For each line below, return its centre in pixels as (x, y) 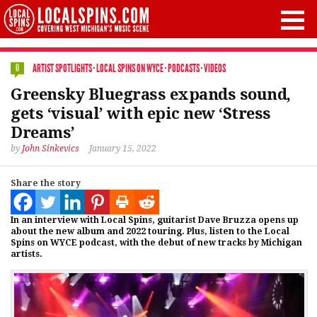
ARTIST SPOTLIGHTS (62, 68)
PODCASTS (184, 68)
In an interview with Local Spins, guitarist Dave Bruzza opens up (155, 220)
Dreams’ (43, 133)
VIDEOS (215, 68)
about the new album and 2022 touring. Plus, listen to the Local (150, 231)
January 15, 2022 (123, 149)
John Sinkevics (51, 149)
